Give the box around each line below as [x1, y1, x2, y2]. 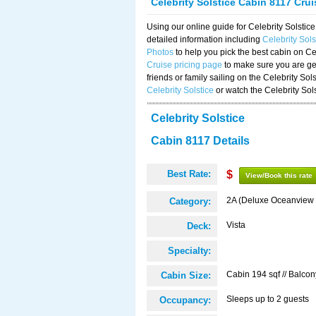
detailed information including [147, 35, 262, 44]
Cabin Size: [161, 270, 211, 281]
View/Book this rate [245, 171, 312, 179]
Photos [147, 47, 174, 57]
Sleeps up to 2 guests [226, 294, 309, 304]
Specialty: [168, 245, 211, 256]
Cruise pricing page [147, 60, 222, 70]
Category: [169, 196, 211, 207]
